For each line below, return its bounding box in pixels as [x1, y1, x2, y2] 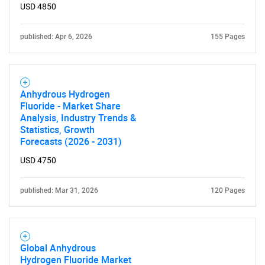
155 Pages [211, 33, 245, 41]
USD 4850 [20, 2, 56, 11]
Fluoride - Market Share [20, 99, 121, 112]
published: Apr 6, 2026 [20, 33, 92, 41]
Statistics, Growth [20, 123, 95, 136]
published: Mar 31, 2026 [20, 186, 98, 195]
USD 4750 [20, 156, 56, 165]
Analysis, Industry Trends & [20, 111, 136, 124]
